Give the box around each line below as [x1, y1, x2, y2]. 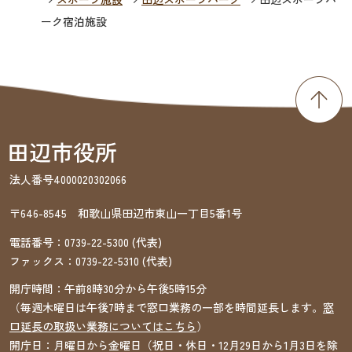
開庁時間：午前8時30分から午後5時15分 [9, 280, 207, 297]
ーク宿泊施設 [41, 13, 107, 29]
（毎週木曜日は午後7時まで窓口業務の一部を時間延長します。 [9, 299, 323, 316]
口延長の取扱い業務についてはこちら [9, 318, 196, 335]
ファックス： [9, 252, 75, 269]
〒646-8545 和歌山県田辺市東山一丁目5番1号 [9, 204, 242, 221]
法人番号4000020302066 [9, 170, 126, 187]
